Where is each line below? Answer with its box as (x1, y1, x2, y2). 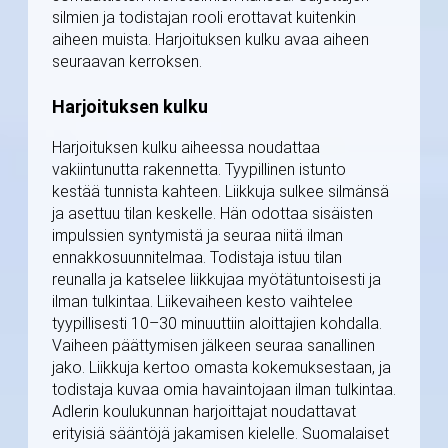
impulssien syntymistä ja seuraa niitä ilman (52, 226, 343, 246)
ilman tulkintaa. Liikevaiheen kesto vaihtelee (52, 292, 353, 312)
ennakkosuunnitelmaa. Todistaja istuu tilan (52, 248, 342, 268)
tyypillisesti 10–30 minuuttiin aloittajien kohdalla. (52, 314, 382, 334)
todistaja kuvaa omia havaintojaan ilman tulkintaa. (52, 380, 396, 400)
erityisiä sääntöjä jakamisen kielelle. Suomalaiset (52, 424, 389, 444)
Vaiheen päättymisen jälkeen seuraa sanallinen (52, 336, 375, 356)
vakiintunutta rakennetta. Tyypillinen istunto (52, 160, 346, 180)
